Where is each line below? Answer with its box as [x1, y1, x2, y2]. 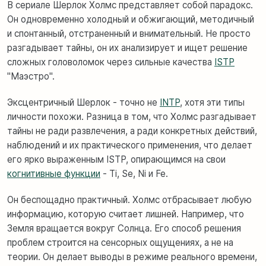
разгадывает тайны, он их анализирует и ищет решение [7, 42, 248, 54]
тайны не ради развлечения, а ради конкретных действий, [7, 125, 257, 137]
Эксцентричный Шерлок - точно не [7, 97, 160, 109]
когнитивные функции [7, 168, 100, 180]
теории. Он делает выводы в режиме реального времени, [7, 251, 257, 263]
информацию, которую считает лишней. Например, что [7, 208, 244, 220]
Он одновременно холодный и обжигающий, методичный [7, 14, 254, 26]
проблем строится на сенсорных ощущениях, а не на [7, 237, 233, 249]
